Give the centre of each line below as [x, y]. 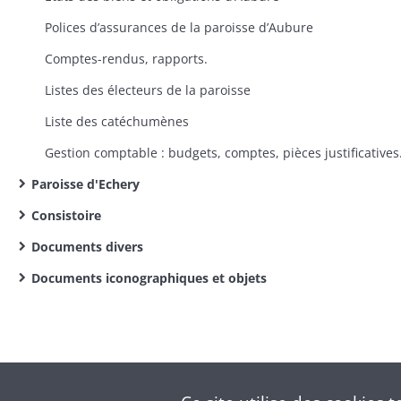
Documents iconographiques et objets [149, 278]
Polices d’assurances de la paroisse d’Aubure [179, 27]
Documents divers [87, 247]
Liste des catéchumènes [117, 121]
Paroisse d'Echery [85, 184]
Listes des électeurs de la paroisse [148, 90]
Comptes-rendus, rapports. [126, 59]
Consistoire [66, 215]
